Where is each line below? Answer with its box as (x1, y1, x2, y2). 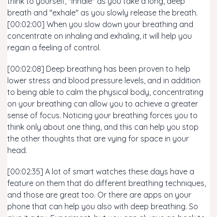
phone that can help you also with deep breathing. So (7, 201, 198, 211)
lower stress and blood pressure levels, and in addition (7, 76, 201, 85)
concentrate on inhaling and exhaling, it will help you (7, 31, 192, 41)
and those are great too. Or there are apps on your (7, 190, 191, 200)
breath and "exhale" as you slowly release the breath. (7, 8, 198, 17)
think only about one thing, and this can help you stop (7, 122, 199, 132)
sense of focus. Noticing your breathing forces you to (7, 110, 198, 120)
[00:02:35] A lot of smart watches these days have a (7, 167, 194, 176)
